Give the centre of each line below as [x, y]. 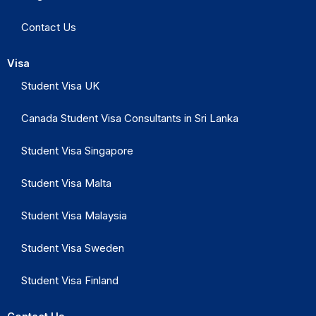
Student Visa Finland [70, 280]
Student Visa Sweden [73, 248]
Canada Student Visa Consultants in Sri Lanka [130, 118]
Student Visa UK [60, 86]
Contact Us [49, 27]
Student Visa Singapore [77, 151]
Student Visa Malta [66, 183]
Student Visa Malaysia [74, 215]
